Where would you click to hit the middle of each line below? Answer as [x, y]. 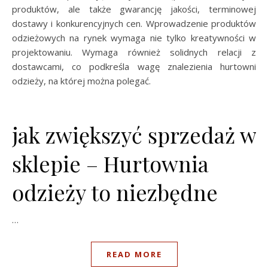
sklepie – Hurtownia [110, 163]
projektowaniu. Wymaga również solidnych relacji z [134, 52]
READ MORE [134, 254]
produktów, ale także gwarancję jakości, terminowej [134, 9]
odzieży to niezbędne [115, 192]
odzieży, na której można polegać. [81, 81]
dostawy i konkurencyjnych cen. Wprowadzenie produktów [134, 23]
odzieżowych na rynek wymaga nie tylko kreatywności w [134, 38]
